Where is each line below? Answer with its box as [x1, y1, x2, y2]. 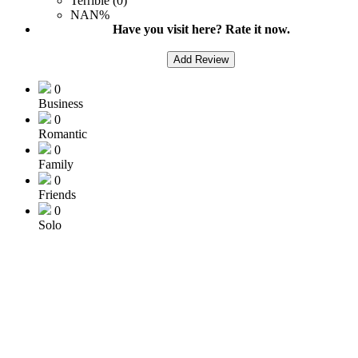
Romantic [38, 126, 87, 141]
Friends [38, 187, 76, 201]
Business [38, 96, 83, 110]
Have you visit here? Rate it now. [112, 22, 290, 36]
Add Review [173, 53, 229, 66]
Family [38, 157, 74, 171]
